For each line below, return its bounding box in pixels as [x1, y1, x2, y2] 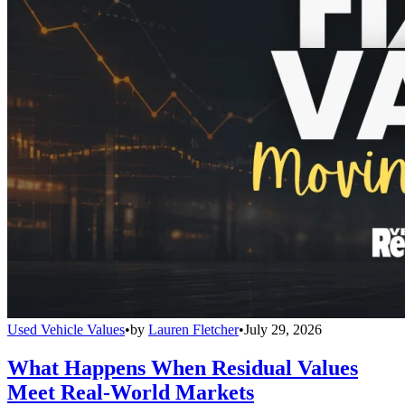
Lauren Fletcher [148, 321, 239, 337]
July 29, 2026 [244, 321, 322, 337]
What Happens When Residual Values [7, 355, 358, 380]
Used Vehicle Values [7, 321, 125, 337]
